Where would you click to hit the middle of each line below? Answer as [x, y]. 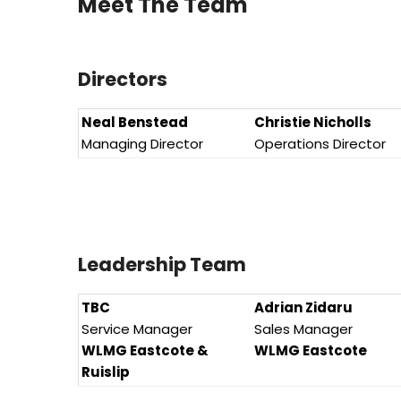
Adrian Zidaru [303, 308]
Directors [123, 79]
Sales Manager [303, 329]
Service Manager [137, 329]
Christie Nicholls [313, 123]
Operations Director [320, 144]
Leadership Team [162, 264]
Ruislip [106, 372]
